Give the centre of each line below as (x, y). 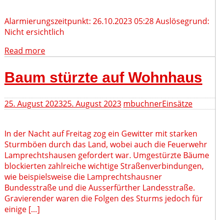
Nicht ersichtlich (34, 32)
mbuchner (143, 104)
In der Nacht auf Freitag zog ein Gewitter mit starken (101, 134)
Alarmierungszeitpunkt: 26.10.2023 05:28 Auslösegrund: (107, 21)
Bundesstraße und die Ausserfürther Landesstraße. (100, 188)
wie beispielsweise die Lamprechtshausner (83, 177)
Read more (25, 50)
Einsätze (177, 104)
